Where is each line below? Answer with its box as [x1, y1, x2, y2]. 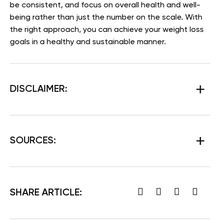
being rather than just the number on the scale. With [10, 14, 202, 22]
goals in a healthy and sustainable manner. [10, 38, 166, 47]
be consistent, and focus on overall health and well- [10, 1, 200, 10]
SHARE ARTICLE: [10, 188, 82, 198]
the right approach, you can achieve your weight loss [10, 26, 204, 34]
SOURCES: [10, 136, 56, 146]
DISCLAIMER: [10, 84, 67, 95]
